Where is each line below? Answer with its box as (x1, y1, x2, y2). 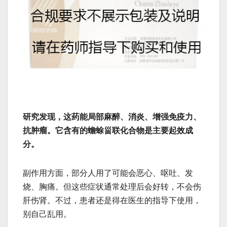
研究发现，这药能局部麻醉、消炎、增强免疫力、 (23, 112, 201, 122)
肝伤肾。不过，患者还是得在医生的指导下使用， (23, 196, 201, 205)
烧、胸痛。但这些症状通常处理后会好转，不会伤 (23, 182, 201, 192)
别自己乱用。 (23, 210, 71, 219)
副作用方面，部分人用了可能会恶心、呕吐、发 (23, 169, 193, 178)
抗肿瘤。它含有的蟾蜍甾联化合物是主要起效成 (23, 126, 193, 135)
